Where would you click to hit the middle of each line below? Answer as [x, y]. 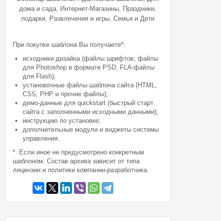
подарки [34, 18]
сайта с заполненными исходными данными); [91, 112]
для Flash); [39, 76]
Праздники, [140, 9]
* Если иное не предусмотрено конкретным [79, 152]
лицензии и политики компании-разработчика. [81, 170]
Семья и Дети [134, 18]
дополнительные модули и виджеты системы [91, 129]
